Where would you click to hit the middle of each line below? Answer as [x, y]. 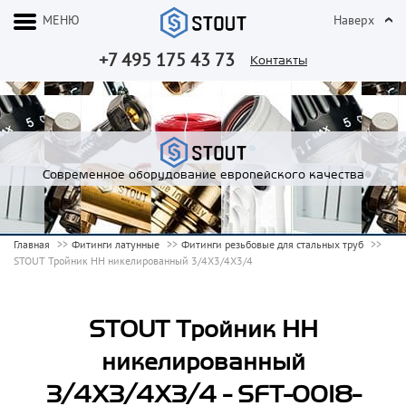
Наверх [354, 20]
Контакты [279, 61]
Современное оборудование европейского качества [203, 175]
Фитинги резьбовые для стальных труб [272, 244]
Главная [32, 244]
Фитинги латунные [116, 244]
